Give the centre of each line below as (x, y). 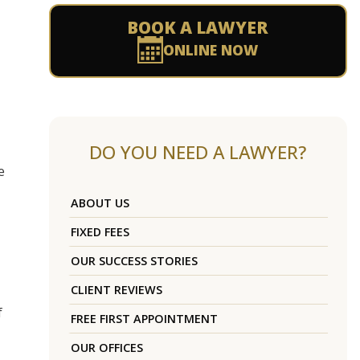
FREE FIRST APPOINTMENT (144, 319)
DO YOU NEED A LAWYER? (198, 153)
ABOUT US (100, 203)
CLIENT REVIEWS (116, 290)
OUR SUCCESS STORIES (134, 261)
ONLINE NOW (211, 50)
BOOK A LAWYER (198, 28)
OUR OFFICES (106, 348)
